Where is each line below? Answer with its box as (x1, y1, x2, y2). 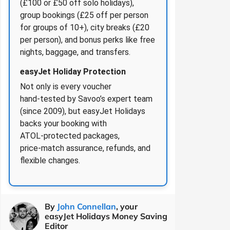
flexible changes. (20, 155, 80, 165)
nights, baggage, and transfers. (20, 47, 130, 57)
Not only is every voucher (20, 81, 111, 91)
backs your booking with (20, 118, 107, 128)
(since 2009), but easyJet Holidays (20, 106, 145, 116)
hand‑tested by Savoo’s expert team (20, 93, 152, 104)
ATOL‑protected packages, (20, 130, 120, 141)
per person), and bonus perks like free (20, 34, 155, 45)
